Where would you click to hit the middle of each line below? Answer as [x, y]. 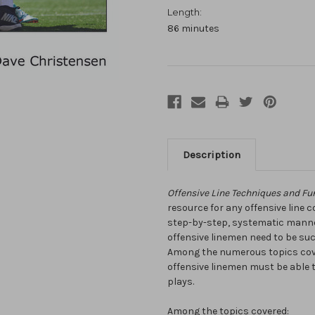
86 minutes [193, 29]
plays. [181, 282]
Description [212, 155]
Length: [185, 12]
